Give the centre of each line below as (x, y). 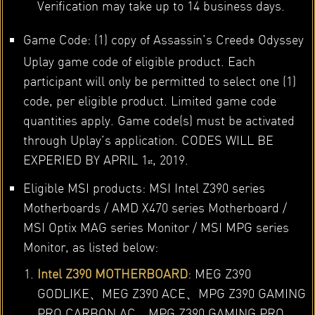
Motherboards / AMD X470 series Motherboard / (155, 207)
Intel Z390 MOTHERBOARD (112, 274)
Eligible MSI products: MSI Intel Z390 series (144, 188)
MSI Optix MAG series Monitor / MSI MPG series (156, 227)
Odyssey (279, 39)
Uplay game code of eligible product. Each (139, 60)
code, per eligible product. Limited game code (149, 100)
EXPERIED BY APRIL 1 (85, 159)
